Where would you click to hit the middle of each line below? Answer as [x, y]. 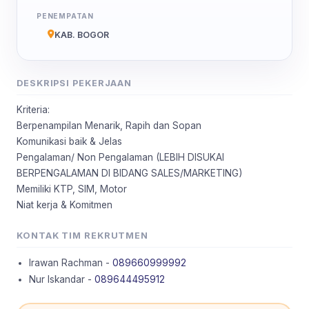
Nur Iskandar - [62, 279]
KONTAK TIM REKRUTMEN [82, 235]
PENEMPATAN [65, 16]
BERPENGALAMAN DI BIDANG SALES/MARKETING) [129, 173]
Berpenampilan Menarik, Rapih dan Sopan [109, 125]
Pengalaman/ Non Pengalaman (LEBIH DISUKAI [120, 157]
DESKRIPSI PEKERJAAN [74, 83]
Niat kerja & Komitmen [64, 205]
